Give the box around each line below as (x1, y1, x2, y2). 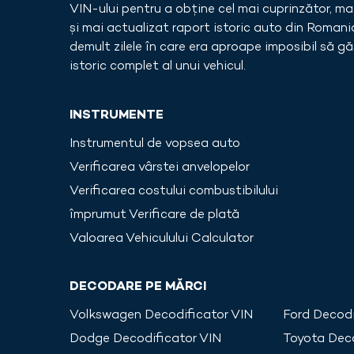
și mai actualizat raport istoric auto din (70, 21, 303, 37)
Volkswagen (70, 308, 141, 324)
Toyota (283, 332, 325, 348)
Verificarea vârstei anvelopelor (70, 160, 250, 176)
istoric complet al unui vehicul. (70, 59, 246, 75)
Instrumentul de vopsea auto (70, 137, 240, 153)
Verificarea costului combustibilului (70, 184, 278, 200)
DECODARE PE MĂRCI (70, 280, 206, 296)
